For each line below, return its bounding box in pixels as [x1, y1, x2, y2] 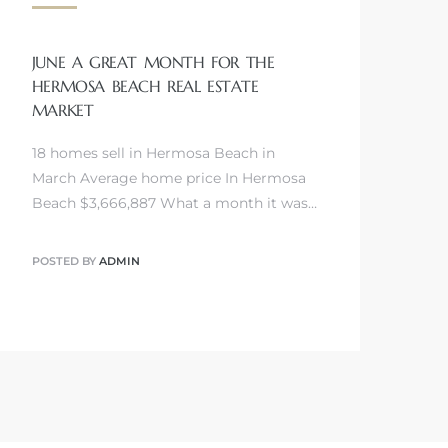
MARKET [31, 99, 94, 120]
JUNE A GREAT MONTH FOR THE [31, 51, 275, 72]
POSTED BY [31, 254, 99, 269]
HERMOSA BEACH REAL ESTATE [31, 75, 259, 96]
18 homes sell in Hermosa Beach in [31, 143, 275, 162]
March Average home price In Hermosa [31, 168, 306, 187]
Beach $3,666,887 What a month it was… [31, 193, 317, 212]
